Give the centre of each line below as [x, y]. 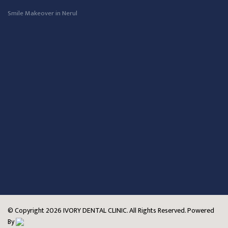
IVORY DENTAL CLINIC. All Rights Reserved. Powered [138, 210]
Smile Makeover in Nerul [42, 13]
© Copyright [27, 210]
